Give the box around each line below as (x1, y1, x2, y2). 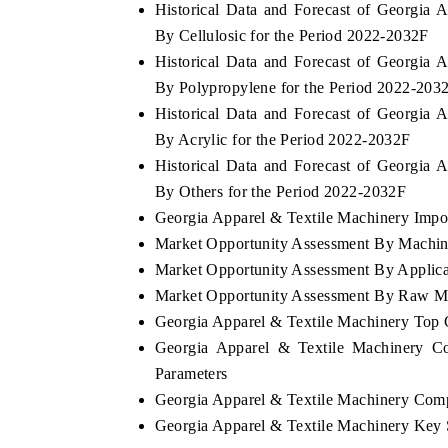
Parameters (154, 364, 228, 382)
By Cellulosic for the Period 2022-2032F (154, 26, 429, 44)
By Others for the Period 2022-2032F (154, 182, 407, 200)
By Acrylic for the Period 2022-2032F (154, 130, 411, 148)
